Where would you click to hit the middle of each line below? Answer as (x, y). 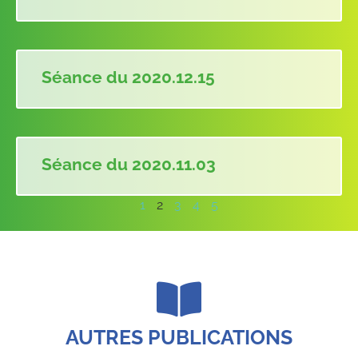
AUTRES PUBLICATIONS (179, 337)
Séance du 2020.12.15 (128, 77)
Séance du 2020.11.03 (129, 164)
